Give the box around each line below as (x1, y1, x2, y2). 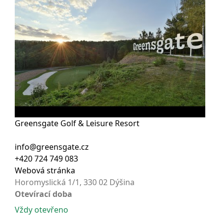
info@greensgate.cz (15, 141, 89, 153)
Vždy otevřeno (15, 204, 68, 216)
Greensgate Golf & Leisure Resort (15, 118, 139, 129)
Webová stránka (15, 165, 75, 176)
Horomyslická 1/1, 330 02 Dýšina (15, 177, 135, 188)
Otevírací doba (15, 189, 72, 200)
